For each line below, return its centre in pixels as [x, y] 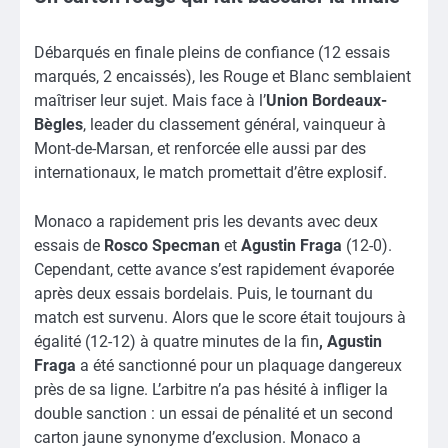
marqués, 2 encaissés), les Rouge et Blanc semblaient [222, 77]
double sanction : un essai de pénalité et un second [213, 413]
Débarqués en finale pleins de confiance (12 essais [212, 53]
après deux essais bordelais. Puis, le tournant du [203, 293]
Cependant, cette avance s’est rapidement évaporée [214, 269]
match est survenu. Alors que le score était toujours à [220, 317]
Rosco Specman [162, 245]
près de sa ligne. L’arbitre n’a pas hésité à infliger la [211, 389]
